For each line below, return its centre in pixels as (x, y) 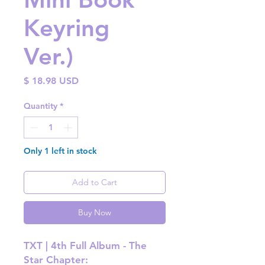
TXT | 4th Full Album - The (85, 246)
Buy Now (95, 213)
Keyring (67, 28)
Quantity (41, 106)
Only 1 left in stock (60, 151)
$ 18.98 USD (51, 81)
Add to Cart (95, 182)
